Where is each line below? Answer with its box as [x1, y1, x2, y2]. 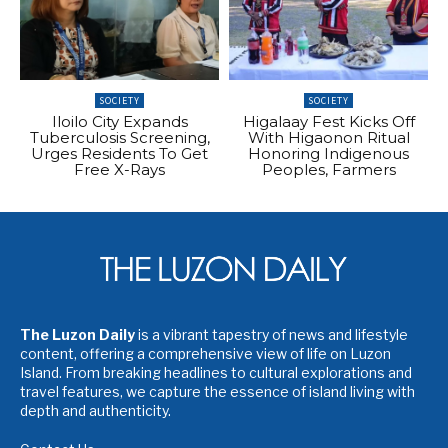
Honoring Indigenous [248, 144, 409, 164]
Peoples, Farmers [261, 160, 396, 180]
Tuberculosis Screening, [29, 128, 210, 148]
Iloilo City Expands [51, 112, 188, 132]
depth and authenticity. [20, 401, 171, 419]
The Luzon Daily [20, 325, 135, 343]
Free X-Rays [74, 160, 165, 180]
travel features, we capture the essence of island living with [20, 382, 415, 400]
